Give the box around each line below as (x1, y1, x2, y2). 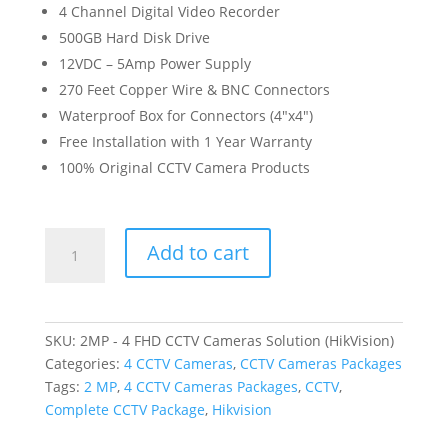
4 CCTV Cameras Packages (123, 376, 298, 396)
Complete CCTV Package (44, 399, 205, 419)
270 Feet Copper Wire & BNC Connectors (58, 79, 330, 99)
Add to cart (146, 238, 249, 266)
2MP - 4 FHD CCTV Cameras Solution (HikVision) (79, 330, 394, 350)
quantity (43, 412, 100, 432)
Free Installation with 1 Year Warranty (58, 131, 312, 151)
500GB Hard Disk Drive (58, 27, 210, 47)
